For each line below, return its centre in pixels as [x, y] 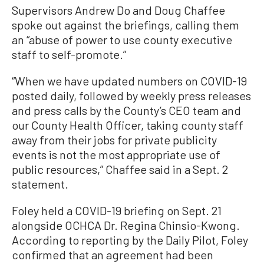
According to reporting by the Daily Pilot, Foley [130, 240]
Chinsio [177, 225]
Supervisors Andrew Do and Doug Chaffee [118, 10]
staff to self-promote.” [69, 54]
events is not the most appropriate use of [116, 154]
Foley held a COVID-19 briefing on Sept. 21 [117, 210]
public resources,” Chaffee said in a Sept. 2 [120, 169]
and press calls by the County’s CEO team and [126, 110]
